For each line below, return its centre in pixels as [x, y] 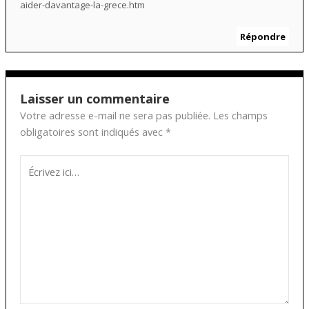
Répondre [263, 37]
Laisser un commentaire [94, 99]
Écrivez [35, 163]
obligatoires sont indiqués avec [92, 132]
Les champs [240, 116]
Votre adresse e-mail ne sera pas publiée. [115, 116]
